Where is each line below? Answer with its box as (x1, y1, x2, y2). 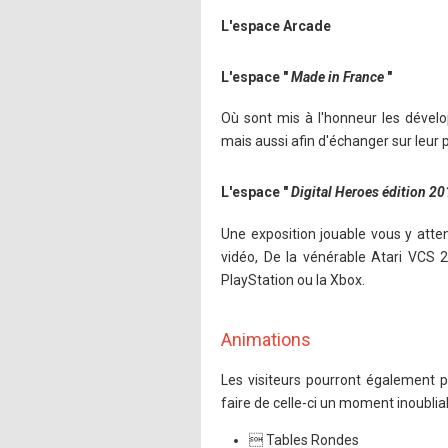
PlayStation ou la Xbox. (221, 271, 365, 288)
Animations (221, 328, 311, 350)
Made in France (288, 68, 387, 85)
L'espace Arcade (221, 17, 331, 34)
